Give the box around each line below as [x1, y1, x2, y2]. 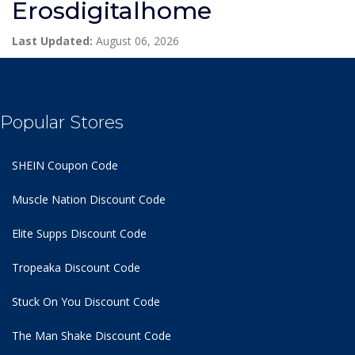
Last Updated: [12, 32, 93, 48]
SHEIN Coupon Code [12, 157, 118, 173]
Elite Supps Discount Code [12, 225, 147, 241]
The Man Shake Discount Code [12, 327, 171, 343]
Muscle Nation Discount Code [12, 191, 166, 207]
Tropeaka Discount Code [12, 259, 140, 275]
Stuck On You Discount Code [12, 293, 160, 309]
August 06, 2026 [93, 32, 179, 48]
